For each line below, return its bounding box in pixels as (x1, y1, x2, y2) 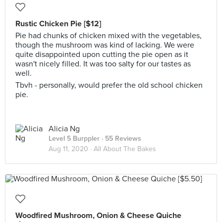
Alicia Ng (49, 124, 80, 134)
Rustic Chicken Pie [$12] (15, 19, 101, 29)
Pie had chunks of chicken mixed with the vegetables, (15, 31, 202, 41)
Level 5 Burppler (49, 134, 100, 143)
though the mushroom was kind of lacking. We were (15, 40, 194, 50)
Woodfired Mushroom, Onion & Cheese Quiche (15, 211, 181, 221)
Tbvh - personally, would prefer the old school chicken (15, 80, 203, 90)
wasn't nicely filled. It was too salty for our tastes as (15, 59, 191, 69)
